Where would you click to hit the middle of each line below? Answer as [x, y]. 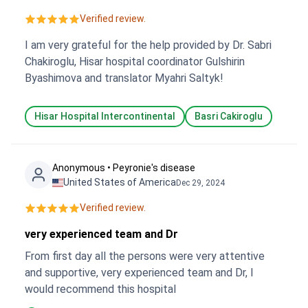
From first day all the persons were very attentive [145, 256]
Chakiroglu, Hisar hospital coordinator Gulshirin [135, 62]
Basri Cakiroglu [229, 116]
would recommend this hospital [100, 289]
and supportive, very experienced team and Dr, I [137, 273]
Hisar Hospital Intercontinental [105, 116]
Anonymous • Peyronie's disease [124, 168]
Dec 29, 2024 [200, 183]
